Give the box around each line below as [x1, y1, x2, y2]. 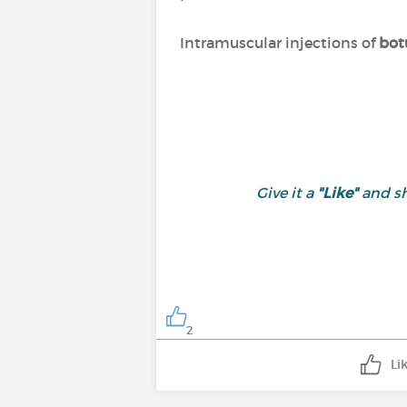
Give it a [255, 184, 317, 202]
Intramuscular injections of [180, 34, 379, 52]
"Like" [316, 184, 358, 202]
